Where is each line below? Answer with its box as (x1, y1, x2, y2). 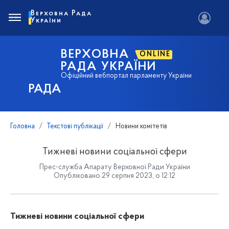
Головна (10, 123, 35, 130)
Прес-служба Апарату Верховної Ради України (39, 164, 190, 171)
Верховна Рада (31, 10, 92, 17)
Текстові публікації (47, 123, 103, 130)
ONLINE (140, 51, 171, 58)
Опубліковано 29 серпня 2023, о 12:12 (54, 172, 175, 180)
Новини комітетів (116, 123, 167, 130)
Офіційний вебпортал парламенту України (61, 72, 192, 80)
